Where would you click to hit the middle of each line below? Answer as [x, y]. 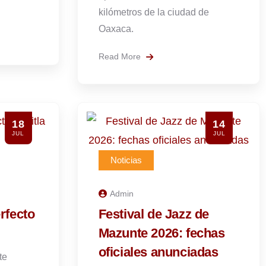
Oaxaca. [116, 29]
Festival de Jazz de [153, 214]
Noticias [126, 160]
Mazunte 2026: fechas [161, 233]
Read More [121, 56]
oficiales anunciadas [158, 252]
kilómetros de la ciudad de [153, 12]
